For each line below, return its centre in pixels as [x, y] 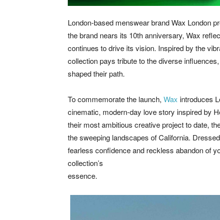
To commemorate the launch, [116, 99]
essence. [82, 176]
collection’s [85, 163]
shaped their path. [96, 74]
